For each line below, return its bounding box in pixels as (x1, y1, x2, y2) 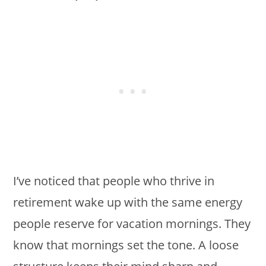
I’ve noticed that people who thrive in (13, 172, 215, 189)
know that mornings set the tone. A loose (13, 236, 239, 253)
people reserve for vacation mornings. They (13, 215, 251, 232)
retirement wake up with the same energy (13, 194, 243, 210)
